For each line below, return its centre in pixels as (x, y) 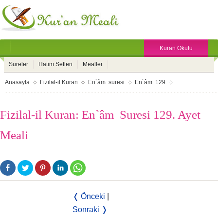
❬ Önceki (89, 196)
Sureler (18, 64)
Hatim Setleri (55, 64)
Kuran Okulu (176, 48)
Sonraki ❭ (90, 209)
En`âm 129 (150, 82)
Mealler (93, 64)
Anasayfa (17, 82)
